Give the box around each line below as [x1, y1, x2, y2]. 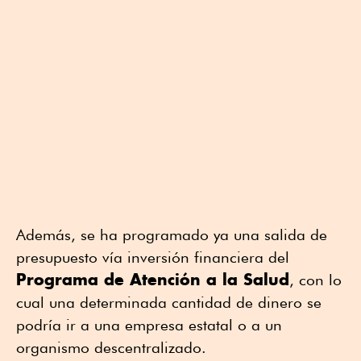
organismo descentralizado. [16, 338, 206, 357]
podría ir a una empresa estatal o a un [16, 316, 282, 334]
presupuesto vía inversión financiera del [16, 248, 289, 267]
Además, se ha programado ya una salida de [16, 226, 327, 244]
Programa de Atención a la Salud [16, 269, 289, 290]
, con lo [289, 271, 342, 289]
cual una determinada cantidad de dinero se [16, 293, 322, 312]
